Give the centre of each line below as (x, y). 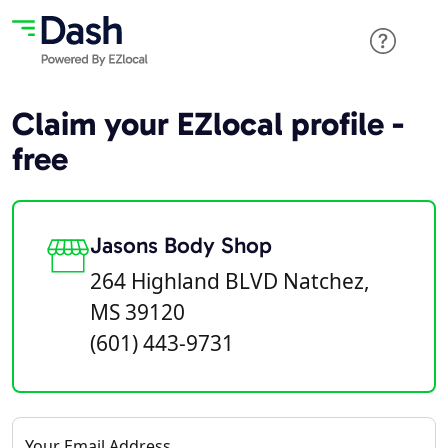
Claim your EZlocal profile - (208, 123)
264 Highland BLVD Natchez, (230, 281)
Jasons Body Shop (181, 245)
